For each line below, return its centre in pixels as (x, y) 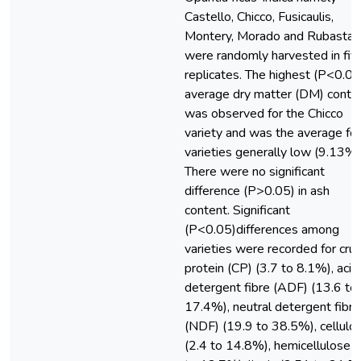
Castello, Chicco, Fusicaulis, (259, 17)
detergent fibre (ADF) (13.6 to (271, 288)
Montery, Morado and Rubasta (269, 36)
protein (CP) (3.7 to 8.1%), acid (272, 268)
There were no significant (255, 172)
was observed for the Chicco (264, 114)
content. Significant (237, 210)
